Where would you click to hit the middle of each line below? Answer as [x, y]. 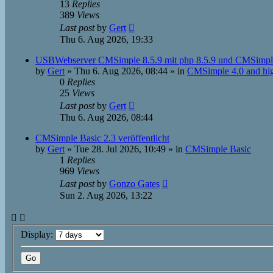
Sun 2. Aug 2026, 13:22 [106, 195]
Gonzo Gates [134, 184]
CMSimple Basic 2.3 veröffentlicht [102, 138]
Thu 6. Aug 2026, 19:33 [106, 39]
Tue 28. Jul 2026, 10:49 [120, 149]
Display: [38, 234]
